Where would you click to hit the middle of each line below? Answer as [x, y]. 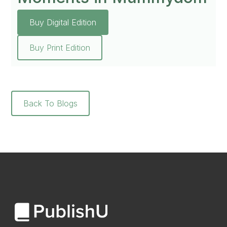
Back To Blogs [51, 104]
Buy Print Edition [60, 48]
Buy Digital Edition [63, 23]
